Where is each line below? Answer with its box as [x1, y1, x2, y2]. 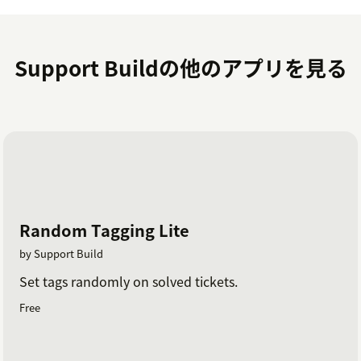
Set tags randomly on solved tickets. [19, 272, 238, 292]
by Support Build [19, 246, 103, 262]
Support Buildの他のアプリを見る [14, 52, 347, 83]
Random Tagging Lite [19, 218, 189, 243]
